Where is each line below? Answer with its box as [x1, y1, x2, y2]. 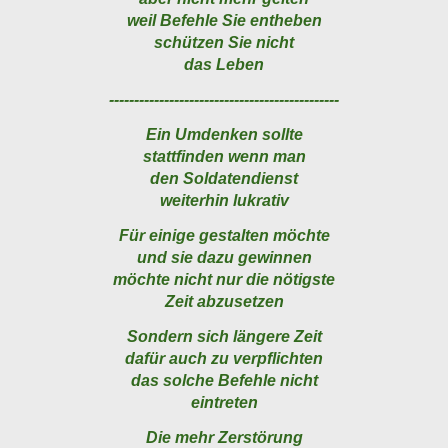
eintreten [190, 394, 258, 412]
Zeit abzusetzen [164, 293, 284, 311]
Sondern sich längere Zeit [126, 328, 322, 346]
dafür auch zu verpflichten [125, 350, 323, 368]
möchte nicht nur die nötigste [113, 271, 335, 289]
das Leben [184, 56, 264, 74]
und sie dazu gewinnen [136, 249, 312, 267]
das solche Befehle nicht [130, 372, 318, 390]
